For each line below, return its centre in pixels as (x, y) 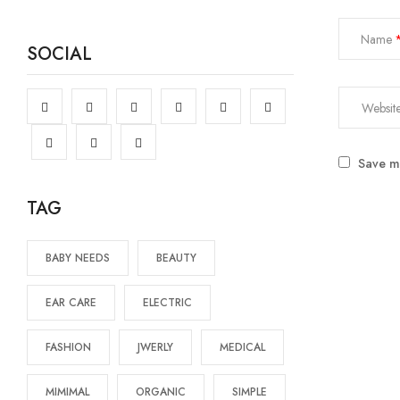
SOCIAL (59, 54)
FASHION (68, 347)
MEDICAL (242, 347)
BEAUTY (176, 258)
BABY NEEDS (78, 258)
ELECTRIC (167, 303)
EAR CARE (71, 303)
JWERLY (155, 347)
